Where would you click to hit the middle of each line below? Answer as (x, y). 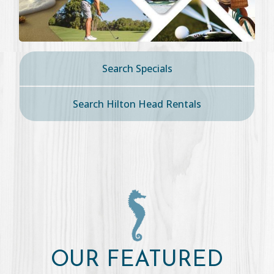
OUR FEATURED (137, 260)
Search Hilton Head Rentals (137, 104)
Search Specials (137, 69)
